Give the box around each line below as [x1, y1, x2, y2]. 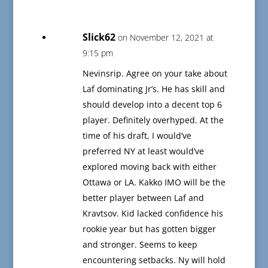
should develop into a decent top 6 [82, 99, 222, 111]
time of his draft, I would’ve [82, 130, 191, 142]
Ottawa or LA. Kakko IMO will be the [82, 176, 226, 188]
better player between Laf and [82, 192, 204, 204]
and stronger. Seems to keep [82, 239, 197, 251]
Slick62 [82, 31, 115, 44]
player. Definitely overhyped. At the [82, 114, 224, 126]
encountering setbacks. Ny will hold [82, 254, 226, 266]
